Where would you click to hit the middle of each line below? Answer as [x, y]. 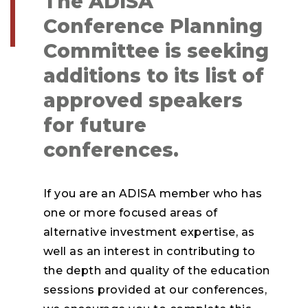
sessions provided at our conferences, [155, 290]
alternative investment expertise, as [149, 232]
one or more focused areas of [130, 213]
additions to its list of [153, 76]
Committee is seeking [156, 51]
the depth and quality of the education [156, 271]
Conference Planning [153, 26]
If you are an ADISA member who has [153, 194]
